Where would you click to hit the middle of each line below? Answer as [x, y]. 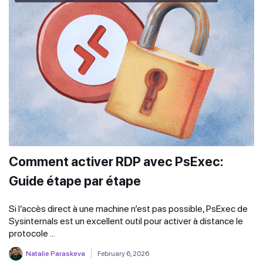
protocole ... [32, 234]
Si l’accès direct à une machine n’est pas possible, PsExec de [128, 209]
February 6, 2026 [123, 254]
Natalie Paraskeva [55, 254]
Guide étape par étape [75, 181]
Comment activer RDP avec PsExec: [116, 162]
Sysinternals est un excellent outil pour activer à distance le [126, 221]
